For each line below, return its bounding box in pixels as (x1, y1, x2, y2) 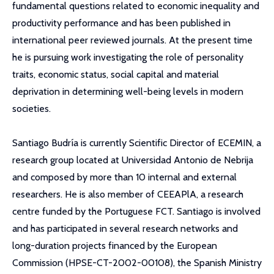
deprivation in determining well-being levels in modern (12, 86, 243, 97)
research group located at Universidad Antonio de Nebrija (12, 154, 253, 166)
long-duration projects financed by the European (12, 240, 217, 251)
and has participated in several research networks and (12, 223, 238, 234)
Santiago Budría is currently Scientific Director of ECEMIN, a (12, 137, 261, 149)
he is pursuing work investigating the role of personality (12, 51, 243, 63)
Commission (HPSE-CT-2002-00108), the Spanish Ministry (12, 257, 262, 268)
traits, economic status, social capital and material (12, 68, 219, 80)
